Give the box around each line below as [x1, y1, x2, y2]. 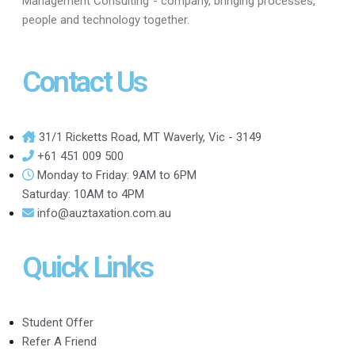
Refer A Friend [22, 334, 97, 349]
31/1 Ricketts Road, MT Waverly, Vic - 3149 [39, 129, 261, 144]
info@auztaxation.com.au [37, 205, 171, 220]
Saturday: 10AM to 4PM [22, 186, 144, 201]
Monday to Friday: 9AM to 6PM [37, 167, 197, 182]
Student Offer [22, 315, 94, 330]
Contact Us [22, 64, 147, 99]
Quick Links [22, 250, 153, 284]
